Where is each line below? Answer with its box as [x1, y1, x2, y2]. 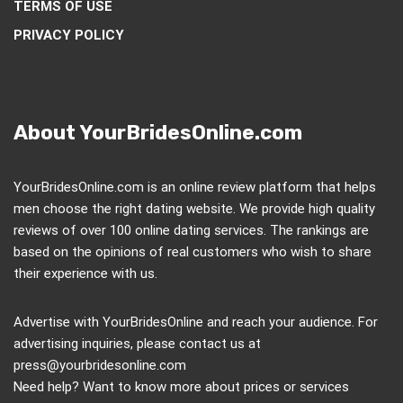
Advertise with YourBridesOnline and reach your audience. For [13, 314, 378, 331]
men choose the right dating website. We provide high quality [13, 201, 375, 218]
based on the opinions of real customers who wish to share [13, 244, 372, 261]
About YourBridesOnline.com [13, 121, 302, 146]
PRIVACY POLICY [13, 27, 124, 44]
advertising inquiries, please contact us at [13, 336, 261, 353]
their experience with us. [13, 265, 157, 282]
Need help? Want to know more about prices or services [13, 379, 349, 396]
